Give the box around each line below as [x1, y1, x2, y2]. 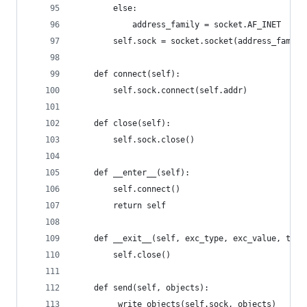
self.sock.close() [75, 135, 195, 145]
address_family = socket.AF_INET [75, 20, 281, 29]
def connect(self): [75, 69, 180, 79]
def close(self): [75, 119, 171, 128]
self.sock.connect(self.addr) [75, 86, 247, 95]
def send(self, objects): [75, 283, 209, 293]
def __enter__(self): [75, 168, 190, 177]
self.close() [75, 250, 171, 260]
